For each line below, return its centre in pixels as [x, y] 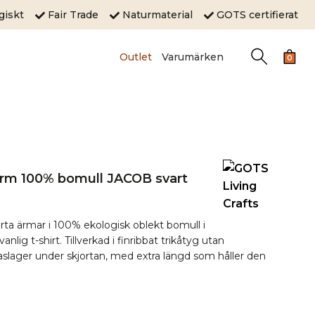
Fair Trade [77, 14]
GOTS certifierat [256, 14]
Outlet [135, 57]
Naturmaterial [162, 14]
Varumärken [192, 57]
